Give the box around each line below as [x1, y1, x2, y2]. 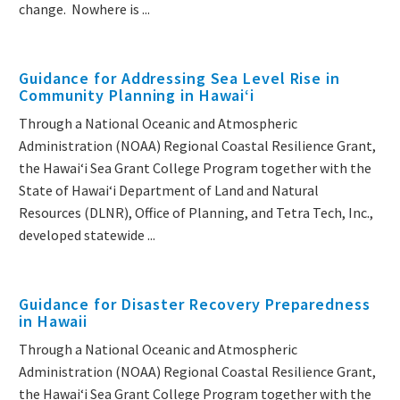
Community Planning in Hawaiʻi [19, 85, 255, 106]
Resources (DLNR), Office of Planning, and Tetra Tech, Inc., [19, 204, 373, 222]
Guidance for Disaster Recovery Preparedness [19, 294, 371, 315]
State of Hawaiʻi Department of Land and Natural [19, 181, 319, 200]
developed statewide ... [19, 226, 155, 245]
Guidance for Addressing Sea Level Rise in [19, 68, 340, 89]
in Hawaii [19, 311, 88, 332]
